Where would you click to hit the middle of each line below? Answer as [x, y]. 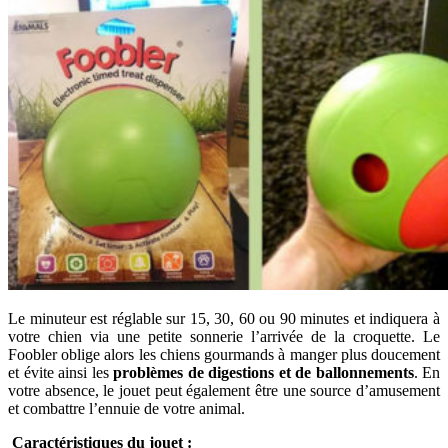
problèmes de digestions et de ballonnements [263, 373]
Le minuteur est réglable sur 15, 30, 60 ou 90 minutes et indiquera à [224, 319]
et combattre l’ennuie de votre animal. [126, 409]
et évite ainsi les [60, 373]
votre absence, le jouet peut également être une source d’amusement [224, 391]
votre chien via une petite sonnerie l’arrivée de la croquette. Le [224, 337]
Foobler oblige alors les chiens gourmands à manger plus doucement [224, 355]
